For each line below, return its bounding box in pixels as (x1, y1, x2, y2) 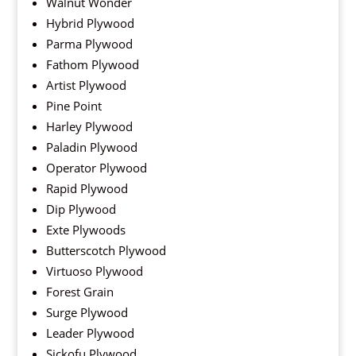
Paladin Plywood (45, 139, 137, 156)
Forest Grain (45, 284, 114, 300)
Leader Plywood (45, 325, 134, 342)
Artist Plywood (45, 77, 126, 94)
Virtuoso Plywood (45, 263, 143, 280)
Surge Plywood (45, 304, 128, 321)
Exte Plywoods (45, 222, 126, 238)
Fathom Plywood (45, 56, 139, 73)
